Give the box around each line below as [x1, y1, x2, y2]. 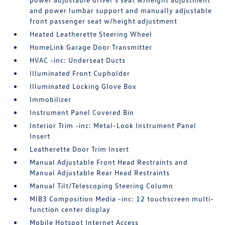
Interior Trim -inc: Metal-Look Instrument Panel [30, 121, 197, 130]
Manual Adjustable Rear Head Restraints [30, 168, 170, 177]
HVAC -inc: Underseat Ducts [30, 56, 126, 64]
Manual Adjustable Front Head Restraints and [30, 158, 188, 166]
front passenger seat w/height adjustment [30, 17, 178, 25]
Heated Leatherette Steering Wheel [30, 30, 153, 38]
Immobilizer [30, 95, 72, 103]
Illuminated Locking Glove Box [30, 82, 137, 90]
